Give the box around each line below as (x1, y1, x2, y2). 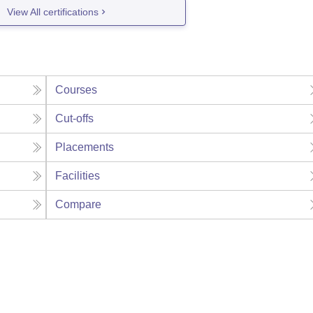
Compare (55, 198, 102, 211)
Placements (55, 141, 115, 154)
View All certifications (7, 6, 99, 17)
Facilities (55, 170, 101, 182)
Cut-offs (55, 112, 94, 125)
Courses (55, 84, 98, 96)
